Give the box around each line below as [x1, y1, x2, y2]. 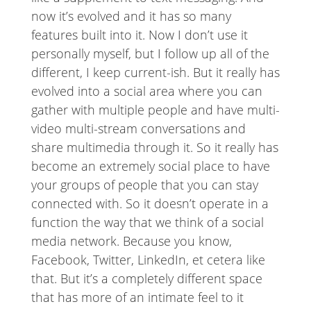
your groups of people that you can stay [31, 176, 258, 194]
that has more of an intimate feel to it [31, 289, 244, 306]
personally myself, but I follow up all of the [31, 45, 269, 62]
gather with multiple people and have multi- [31, 101, 280, 119]
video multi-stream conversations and [31, 120, 246, 137]
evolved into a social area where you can [31, 83, 262, 100]
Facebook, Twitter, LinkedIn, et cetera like [31, 251, 265, 269]
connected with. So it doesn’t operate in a [31, 195, 269, 212]
